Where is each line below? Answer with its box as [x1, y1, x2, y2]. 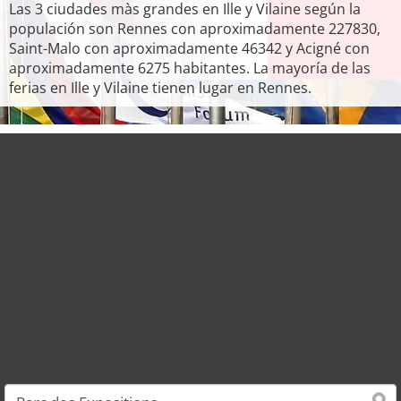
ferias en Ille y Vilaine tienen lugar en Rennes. [9, 78, 311, 98]
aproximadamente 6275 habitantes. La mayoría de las [9, 58, 371, 78]
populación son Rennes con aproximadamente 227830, [9, 19, 380, 38]
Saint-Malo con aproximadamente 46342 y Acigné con [9, 38, 370, 58]
